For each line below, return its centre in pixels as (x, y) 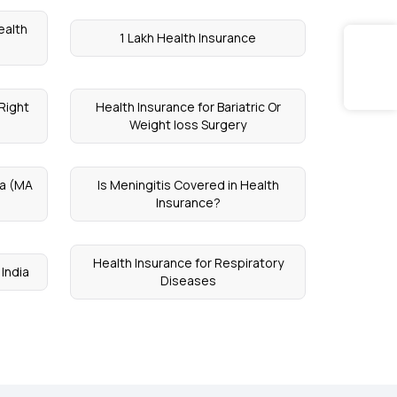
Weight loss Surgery (188, 125)
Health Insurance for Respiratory (188, 263)
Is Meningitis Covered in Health (188, 185)
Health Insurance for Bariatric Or (188, 107)
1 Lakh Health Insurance (188, 38)
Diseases (188, 280)
